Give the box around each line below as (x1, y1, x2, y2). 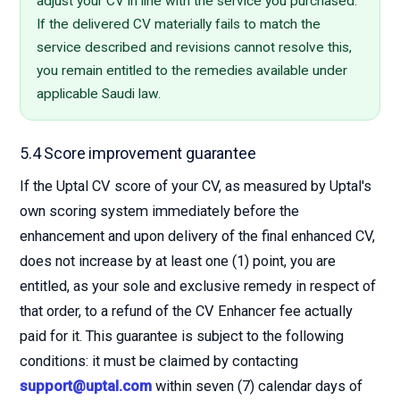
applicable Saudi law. (37, 86, 161, 102)
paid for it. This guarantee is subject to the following (20, 328, 344, 345)
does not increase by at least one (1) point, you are (20, 253, 336, 270)
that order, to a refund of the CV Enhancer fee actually (20, 303, 353, 320)
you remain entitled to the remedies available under (37, 62, 347, 79)
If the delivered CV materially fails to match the (37, 16, 321, 32)
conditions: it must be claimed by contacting (20, 353, 298, 370)
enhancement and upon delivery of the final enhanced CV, (20, 228, 375, 245)
